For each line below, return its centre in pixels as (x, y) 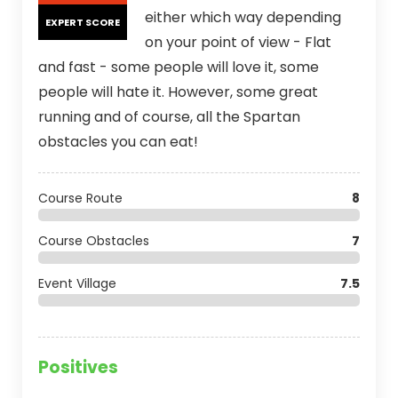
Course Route (80, 198)
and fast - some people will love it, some (179, 67)
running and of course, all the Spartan (169, 117)
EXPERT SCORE (83, 22)
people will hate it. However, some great (178, 92)
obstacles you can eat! (118, 142)
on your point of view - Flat (238, 42)
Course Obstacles (94, 241)
